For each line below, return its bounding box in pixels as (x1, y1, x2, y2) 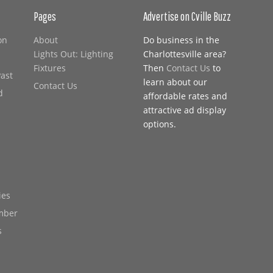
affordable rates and (143, 90, 227, 102)
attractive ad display (143, 104, 226, 116)
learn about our (143, 76, 207, 88)
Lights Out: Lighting (34, 48, 113, 60)
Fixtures (34, 62, 66, 74)
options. (143, 118, 176, 130)
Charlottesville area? (143, 48, 226, 60)
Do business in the (143, 34, 219, 46)
